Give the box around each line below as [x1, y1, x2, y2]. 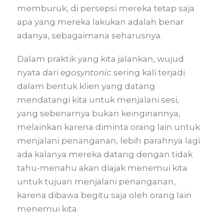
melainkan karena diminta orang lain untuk [17, 122, 200, 132]
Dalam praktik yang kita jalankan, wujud [17, 54, 184, 64]
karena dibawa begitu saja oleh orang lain [17, 190, 192, 200]
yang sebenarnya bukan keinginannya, [17, 109, 181, 118]
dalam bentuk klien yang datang [17, 81, 155, 91]
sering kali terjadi [111, 68, 185, 77]
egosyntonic [60, 68, 111, 77]
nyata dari [17, 68, 60, 77]
